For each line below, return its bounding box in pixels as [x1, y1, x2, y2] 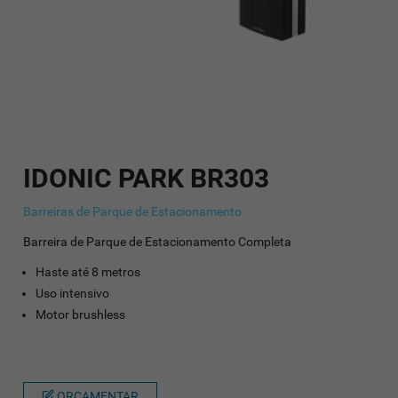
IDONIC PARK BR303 [23, 162, 270, 194]
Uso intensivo [36, 285, 110, 300]
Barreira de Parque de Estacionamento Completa [23, 234, 292, 249]
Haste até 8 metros [36, 264, 141, 279]
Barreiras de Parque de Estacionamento [23, 203, 243, 219]
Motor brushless [36, 306, 126, 322]
